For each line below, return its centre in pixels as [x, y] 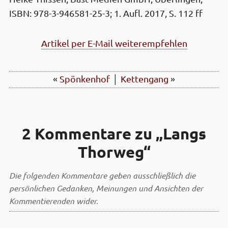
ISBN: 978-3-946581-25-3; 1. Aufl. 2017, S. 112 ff [106, 13]
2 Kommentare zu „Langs [114, 134]
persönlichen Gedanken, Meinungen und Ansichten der [106, 188]
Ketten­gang [145, 79]
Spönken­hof [85, 79]
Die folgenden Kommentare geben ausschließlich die [102, 176]
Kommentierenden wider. [54, 201]
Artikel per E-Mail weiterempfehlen [114, 43]
